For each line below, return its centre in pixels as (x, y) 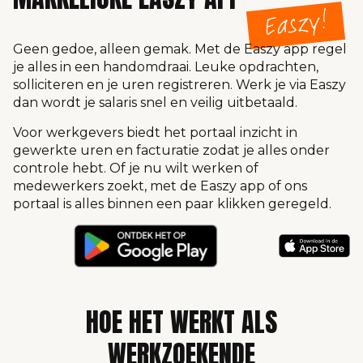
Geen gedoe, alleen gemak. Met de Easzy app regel (180, 49)
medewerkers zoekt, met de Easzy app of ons (160, 186)
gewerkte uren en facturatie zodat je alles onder (171, 150)
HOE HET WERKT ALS (181, 322)
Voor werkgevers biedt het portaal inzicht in (155, 132)
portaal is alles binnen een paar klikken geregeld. (172, 203)
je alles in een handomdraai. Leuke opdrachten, (166, 67)
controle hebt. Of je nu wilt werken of (136, 168)
